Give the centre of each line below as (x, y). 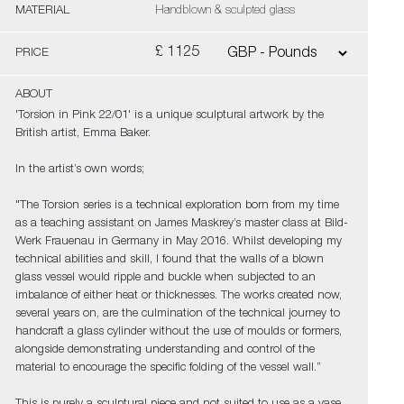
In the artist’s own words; (79, 170)
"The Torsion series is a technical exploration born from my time (177, 206)
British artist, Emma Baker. (84, 134)
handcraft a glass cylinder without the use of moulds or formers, (178, 332)
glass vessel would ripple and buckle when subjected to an (165, 278)
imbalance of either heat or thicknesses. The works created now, (178, 296)
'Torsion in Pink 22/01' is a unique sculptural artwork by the (169, 116)
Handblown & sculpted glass (225, 11)
